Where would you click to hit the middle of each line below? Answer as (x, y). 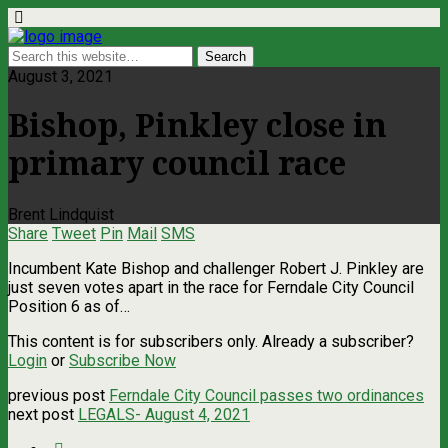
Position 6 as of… (69, 306)
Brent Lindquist (61, 214)
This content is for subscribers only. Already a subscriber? (211, 341)
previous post (58, 395)
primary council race (177, 164)
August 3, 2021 (60, 76)
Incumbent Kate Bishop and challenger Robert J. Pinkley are (216, 268)
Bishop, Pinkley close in (197, 126)
